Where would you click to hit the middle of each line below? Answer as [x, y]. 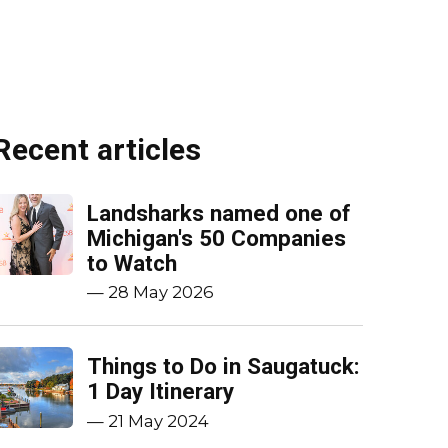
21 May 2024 [158, 420]
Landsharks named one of [218, 213]
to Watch [131, 263]
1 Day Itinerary [160, 391]
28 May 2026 [160, 292]
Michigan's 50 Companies [216, 238]
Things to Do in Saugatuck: [223, 366]
